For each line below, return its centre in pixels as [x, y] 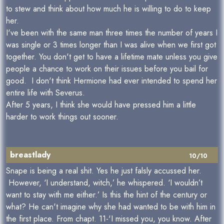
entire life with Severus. [48, 93]
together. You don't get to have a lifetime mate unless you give [112, 57]
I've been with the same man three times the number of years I [112, 33]
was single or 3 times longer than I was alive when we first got [111, 45]
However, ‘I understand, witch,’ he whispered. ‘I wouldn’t [104, 183]
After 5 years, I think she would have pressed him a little [101, 105]
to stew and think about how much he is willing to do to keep [108, 9]
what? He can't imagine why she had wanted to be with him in [111, 207]
